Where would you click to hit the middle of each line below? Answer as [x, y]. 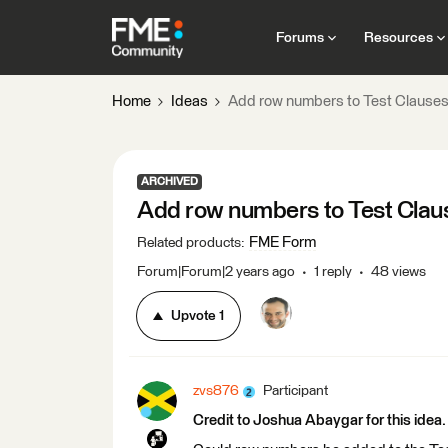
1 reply [333, 272]
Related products [189, 243]
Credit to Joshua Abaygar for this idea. [319, 420]
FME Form [282, 242]
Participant [295, 391]
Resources [398, 37]
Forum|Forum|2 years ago [216, 272]
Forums [299, 37]
